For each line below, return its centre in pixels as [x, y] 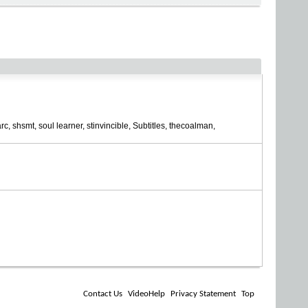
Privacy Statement [203, 294]
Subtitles [149, 126]
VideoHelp [146, 294]
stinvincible [108, 126]
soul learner [60, 126]
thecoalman [191, 126]
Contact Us [103, 294]
